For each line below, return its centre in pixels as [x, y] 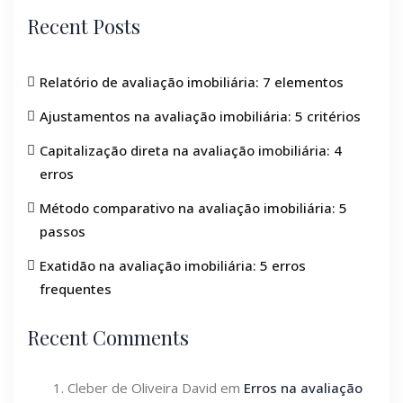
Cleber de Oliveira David [142, 387]
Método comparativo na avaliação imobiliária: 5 [193, 207]
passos [63, 231]
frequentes [76, 288]
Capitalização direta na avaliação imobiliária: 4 [191, 150]
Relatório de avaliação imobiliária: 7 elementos [192, 81]
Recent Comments [108, 337]
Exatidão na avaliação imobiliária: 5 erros [173, 265]
